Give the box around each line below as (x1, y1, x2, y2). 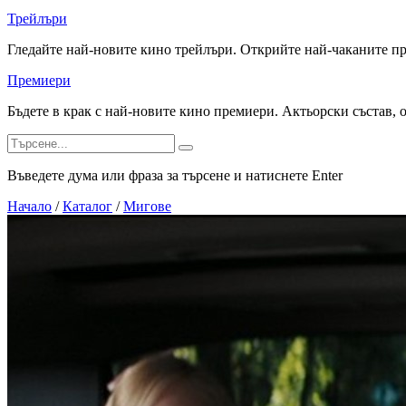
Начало (7, 198, 52, 214)
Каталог (63, 198, 112, 214)
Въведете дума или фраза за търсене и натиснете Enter (7, 168, 343, 183)
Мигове (123, 198, 171, 214)
